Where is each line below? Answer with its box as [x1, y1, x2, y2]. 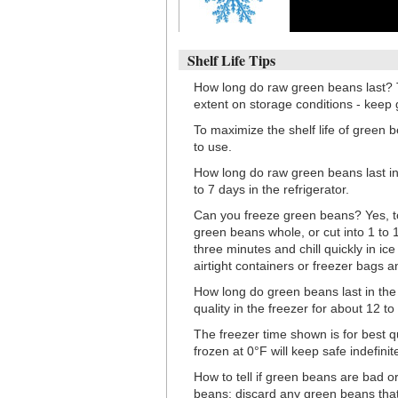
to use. [194, 139, 232, 154]
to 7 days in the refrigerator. [194, 181, 349, 196]
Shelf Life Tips [187, 49, 275, 70]
